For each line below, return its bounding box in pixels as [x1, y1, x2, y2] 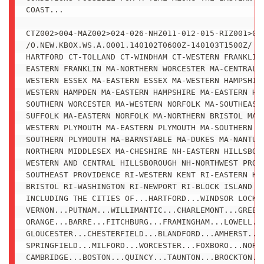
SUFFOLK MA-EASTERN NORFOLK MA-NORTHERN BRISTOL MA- [25, 111, 262, 121]
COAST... [25, 5, 64, 15]
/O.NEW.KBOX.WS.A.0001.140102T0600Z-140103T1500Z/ [25, 41, 252, 50]
